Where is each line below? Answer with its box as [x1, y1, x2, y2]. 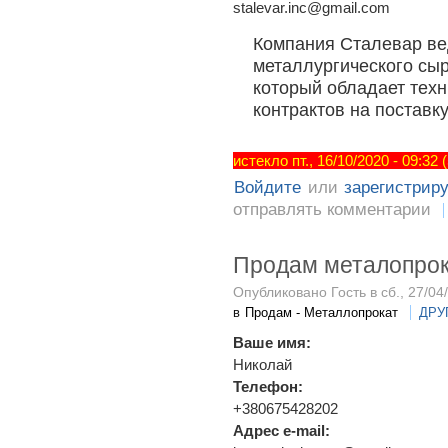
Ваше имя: [233, 333, 315, 351]
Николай [233, 355, 292, 373]
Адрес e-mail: [233, 421, 334, 439]
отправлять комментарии [233, 200, 431, 220]
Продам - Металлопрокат [245, 304, 399, 320]
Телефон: [233, 377, 307, 395]
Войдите [234, 178, 302, 198]
